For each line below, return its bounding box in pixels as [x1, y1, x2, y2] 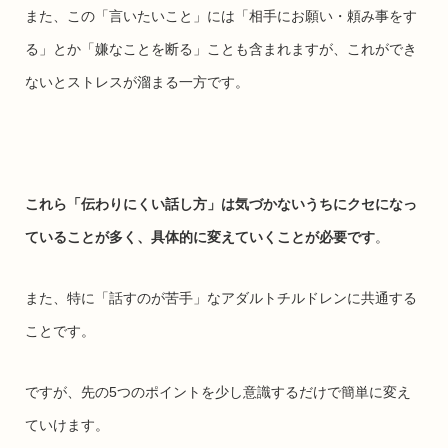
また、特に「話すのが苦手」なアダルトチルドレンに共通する [24, 289, 417, 306]
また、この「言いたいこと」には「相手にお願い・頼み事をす [24, 7, 417, 24]
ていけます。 [24, 416, 109, 433]
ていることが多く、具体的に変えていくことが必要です [24, 228, 375, 245]
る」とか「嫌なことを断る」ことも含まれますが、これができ [24, 40, 417, 57]
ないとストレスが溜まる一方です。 [24, 73, 249, 90]
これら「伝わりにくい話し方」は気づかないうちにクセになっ [24, 195, 417, 212]
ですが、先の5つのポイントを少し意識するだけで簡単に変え [24, 383, 411, 400]
